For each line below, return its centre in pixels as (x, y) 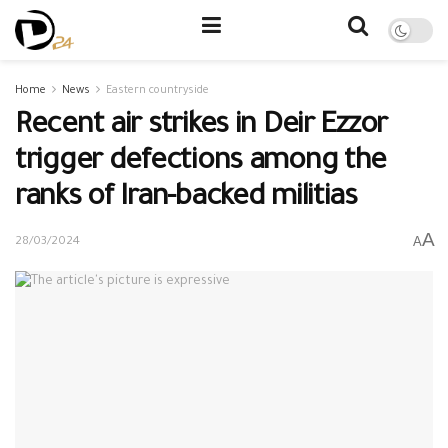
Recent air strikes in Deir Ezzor (201, 127)
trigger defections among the (201, 163)
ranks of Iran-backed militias (186, 199)
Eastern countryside (157, 91)
